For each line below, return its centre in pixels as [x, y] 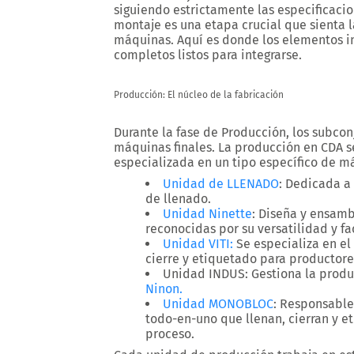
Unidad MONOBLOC [218, 304]
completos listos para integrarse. [208, 55]
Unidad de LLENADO [221, 184]
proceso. [170, 334]
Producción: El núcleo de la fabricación [199, 95]
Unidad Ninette [207, 214]
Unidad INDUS [204, 274]
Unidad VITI [196, 244]
